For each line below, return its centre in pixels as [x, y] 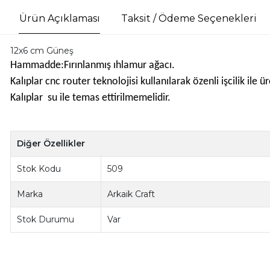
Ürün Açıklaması [59, 18]
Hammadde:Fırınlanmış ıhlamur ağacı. [92, 66]
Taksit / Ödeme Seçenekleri [189, 18]
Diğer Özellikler [51, 144]
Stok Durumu [46, 220]
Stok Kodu [39, 169]
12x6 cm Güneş [42, 51]
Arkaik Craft [131, 194]
